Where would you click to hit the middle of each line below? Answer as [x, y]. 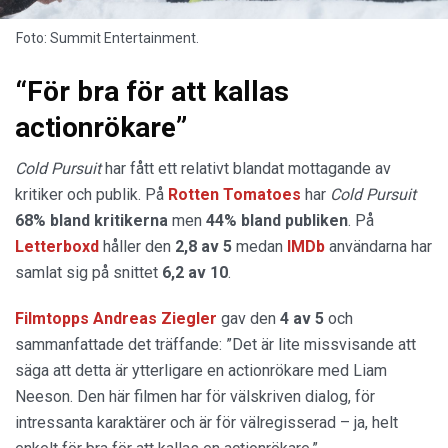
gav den [246, 318]
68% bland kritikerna [91, 220]
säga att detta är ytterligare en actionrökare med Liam [201, 370]
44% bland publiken [277, 220]
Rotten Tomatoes [234, 194]
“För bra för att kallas [152, 91]
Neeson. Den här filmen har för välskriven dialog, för [195, 396]
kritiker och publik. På [89, 194]
